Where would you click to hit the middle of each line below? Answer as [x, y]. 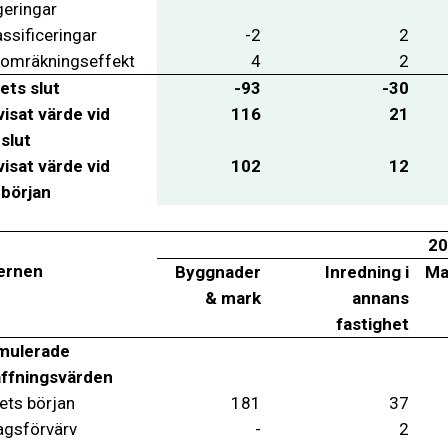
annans [380, 297]
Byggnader [217, 271]
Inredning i [366, 271]
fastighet [372, 323]
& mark [232, 297]
